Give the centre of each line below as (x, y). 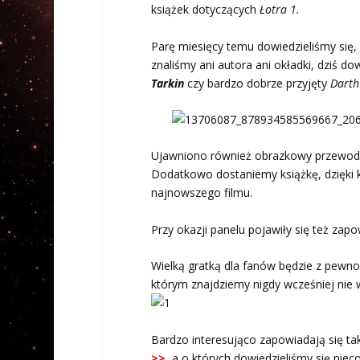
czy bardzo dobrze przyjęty (257, 83)
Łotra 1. (281, 10)
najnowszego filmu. (201, 193)
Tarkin (167, 83)
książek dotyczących (205, 10)
